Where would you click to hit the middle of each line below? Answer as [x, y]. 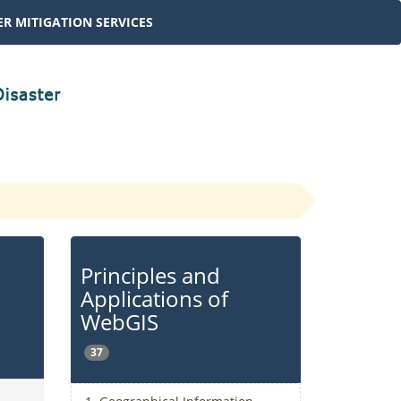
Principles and [150, 275]
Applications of [154, 299]
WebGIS [119, 322]
